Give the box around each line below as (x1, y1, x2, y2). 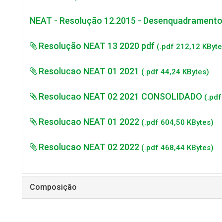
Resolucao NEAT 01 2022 (37, 116, 141, 127)
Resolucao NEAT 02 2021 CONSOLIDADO (37, 91, 204, 102)
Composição (30, 182, 77, 192)
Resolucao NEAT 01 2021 (37, 66, 141, 76)
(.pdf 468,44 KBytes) (141, 143, 214, 152)
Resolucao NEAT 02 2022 (37, 142, 141, 152)
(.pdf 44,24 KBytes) (141, 67, 209, 76)
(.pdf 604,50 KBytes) (141, 118, 214, 127)
